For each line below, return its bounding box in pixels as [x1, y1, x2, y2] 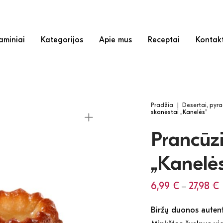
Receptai [147, 35, 180, 44]
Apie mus [99, 35, 132, 44]
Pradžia [151, 102, 173, 109]
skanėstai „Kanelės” [151, 109, 208, 115]
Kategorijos [40, 35, 83, 44]
